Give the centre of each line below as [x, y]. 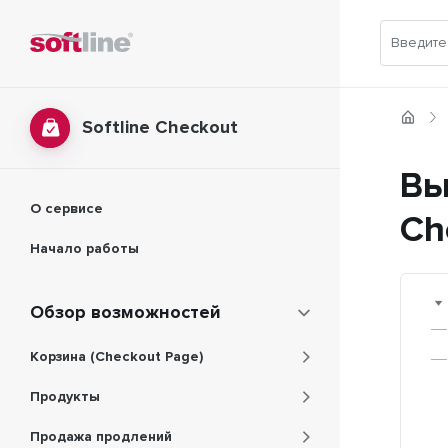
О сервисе [66, 209]
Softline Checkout [160, 128]
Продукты [65, 397]
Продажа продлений [101, 437]
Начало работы [84, 249]
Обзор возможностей [125, 313]
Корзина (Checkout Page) [116, 357]
